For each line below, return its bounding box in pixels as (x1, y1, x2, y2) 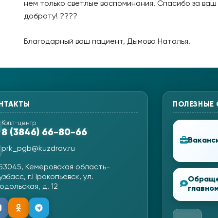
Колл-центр (1, 120, 36, 127)
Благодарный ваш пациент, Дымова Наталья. (23, 38, 190, 46)
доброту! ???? (23, 13, 77, 21)
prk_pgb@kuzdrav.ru (1, 145, 75, 153)
